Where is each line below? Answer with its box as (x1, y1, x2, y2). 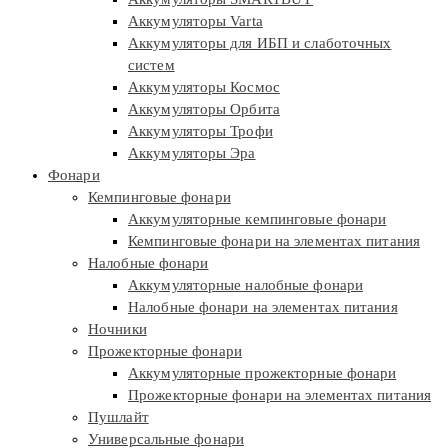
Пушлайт (88, 409, 149, 426)
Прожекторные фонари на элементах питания (128, 387, 431, 404)
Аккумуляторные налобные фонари (128, 277, 363, 294)
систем (128, 57, 175, 74)
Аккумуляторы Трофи (128, 123, 273, 140)
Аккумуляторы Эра (128, 145, 256, 162)
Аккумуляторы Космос (128, 79, 280, 96)
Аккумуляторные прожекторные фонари (128, 365, 397, 382)
